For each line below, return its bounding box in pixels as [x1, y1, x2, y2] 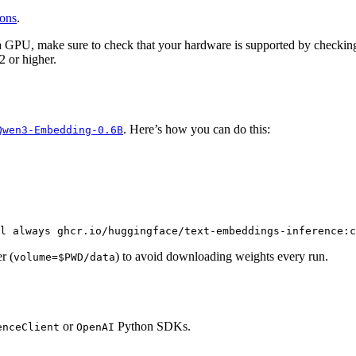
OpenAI [76, 321, 114, 334]
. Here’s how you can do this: [123, 122, 270, 137]
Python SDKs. [114, 319, 191, 334]
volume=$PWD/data [14, 251, 115, 264]
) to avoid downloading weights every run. [115, 250, 328, 264]
